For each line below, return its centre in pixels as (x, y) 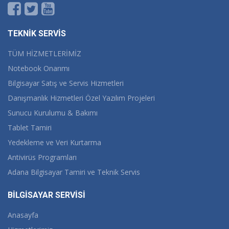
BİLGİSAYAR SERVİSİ (47, 195)
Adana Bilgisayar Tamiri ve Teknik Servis (74, 172)
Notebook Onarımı (39, 68)
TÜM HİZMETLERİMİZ (44, 54)
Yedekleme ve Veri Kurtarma (54, 143)
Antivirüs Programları (42, 157)
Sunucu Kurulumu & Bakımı (53, 113)
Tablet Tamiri (30, 128)
